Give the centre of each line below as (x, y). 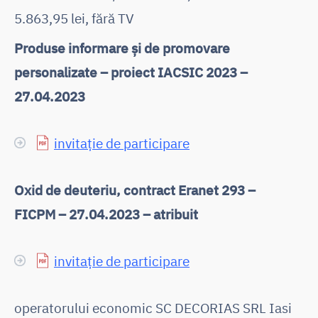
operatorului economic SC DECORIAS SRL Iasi (153, 307)
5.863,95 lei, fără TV (74, 18)
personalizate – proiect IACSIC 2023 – (131, 72)
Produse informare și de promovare (122, 48)
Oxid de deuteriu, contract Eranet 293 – (135, 190)
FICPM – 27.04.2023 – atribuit (106, 214)
